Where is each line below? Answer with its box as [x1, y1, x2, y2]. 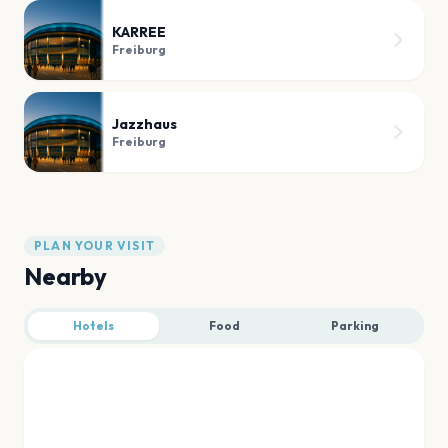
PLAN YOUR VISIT [34, 237, 155, 253]
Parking [330, 317, 379, 333]
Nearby [24, 260, 107, 291]
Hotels [72, 317, 114, 333]
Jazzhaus [112, 114, 177, 133]
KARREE [112, 22, 166, 41]
